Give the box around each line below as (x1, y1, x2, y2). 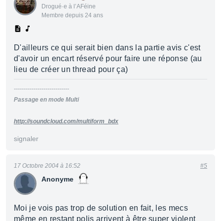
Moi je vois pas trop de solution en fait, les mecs (14, 204, 188, 212)
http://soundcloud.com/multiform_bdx (14, 118, 118, 125)
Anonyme (41, 175, 74, 183)
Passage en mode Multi (14, 96, 79, 103)
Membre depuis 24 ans (41, 12, 103, 19)
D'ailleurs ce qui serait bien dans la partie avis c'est (14, 43, 201, 52)
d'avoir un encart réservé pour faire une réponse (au (14, 54, 202, 63)
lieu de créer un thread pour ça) (14, 65, 128, 74)
